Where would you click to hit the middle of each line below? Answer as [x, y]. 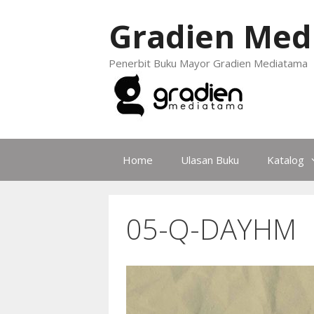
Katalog [285, 160]
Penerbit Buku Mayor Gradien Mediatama [208, 63]
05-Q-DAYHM [211, 229]
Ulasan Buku [210, 160]
